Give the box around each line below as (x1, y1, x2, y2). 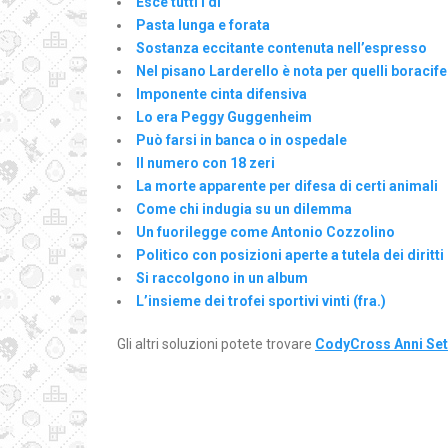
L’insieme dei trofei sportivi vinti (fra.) (136, 293, 386, 309)
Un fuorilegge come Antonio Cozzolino (136, 224, 395, 240)
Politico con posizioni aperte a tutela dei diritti (136, 247, 444, 263)
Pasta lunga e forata (136, 17, 270, 33)
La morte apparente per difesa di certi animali (136, 178, 438, 194)
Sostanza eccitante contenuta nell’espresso (136, 40, 427, 56)
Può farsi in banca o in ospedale (136, 132, 347, 148)
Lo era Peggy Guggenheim (136, 109, 312, 125)
